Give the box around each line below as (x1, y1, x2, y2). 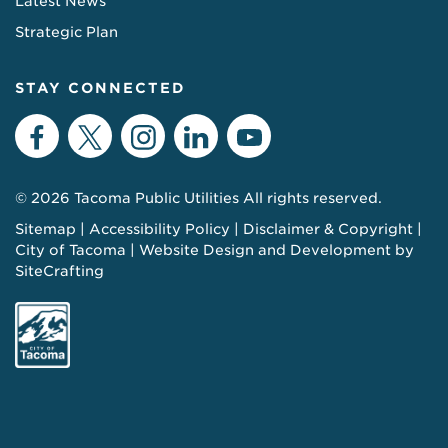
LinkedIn (208, 128, 311, 145)
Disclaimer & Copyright (243, 221, 413, 238)
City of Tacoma (15, 242, 126, 259)
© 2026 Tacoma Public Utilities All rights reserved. (15, 190, 382, 207)
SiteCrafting (15, 263, 104, 280)
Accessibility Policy (89, 221, 230, 238)
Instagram (155, 128, 275, 145)
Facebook (44, 128, 159, 145)
